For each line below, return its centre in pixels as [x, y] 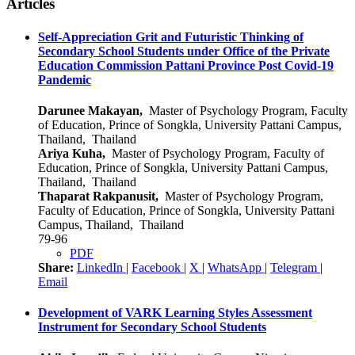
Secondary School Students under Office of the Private [184, 51]
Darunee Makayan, [90, 110]
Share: [56, 267]
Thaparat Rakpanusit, [98, 196]
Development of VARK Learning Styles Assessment [175, 313]
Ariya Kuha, [72, 153]
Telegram [295, 267]
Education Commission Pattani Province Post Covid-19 [186, 65]
